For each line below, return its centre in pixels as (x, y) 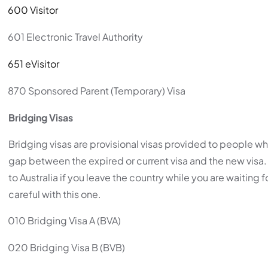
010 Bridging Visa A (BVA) (64, 220)
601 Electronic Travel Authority (75, 36)
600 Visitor (33, 10)
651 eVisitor (33, 63)
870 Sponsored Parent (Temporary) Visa (97, 90)
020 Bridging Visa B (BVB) (66, 247)
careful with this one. (55, 194)
